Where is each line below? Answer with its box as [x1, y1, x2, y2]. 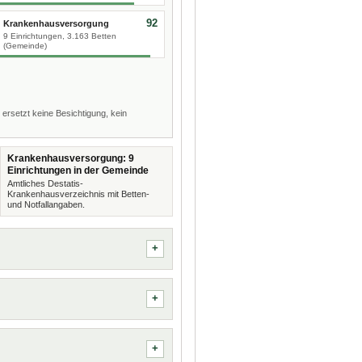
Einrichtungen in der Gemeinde [6, 165, 149, 176]
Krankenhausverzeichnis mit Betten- [6, 189, 149, 199]
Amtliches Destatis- [6, 179, 83, 188]
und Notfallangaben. [6, 200, 85, 209]
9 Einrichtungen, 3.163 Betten [2, 32, 116, 40]
